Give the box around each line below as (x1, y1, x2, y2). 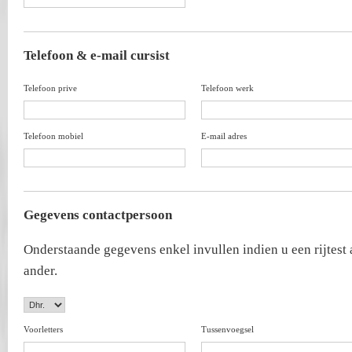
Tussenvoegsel (201, 324, 254, 334)
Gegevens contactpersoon (24, 207, 172, 222)
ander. (24, 263, 57, 278)
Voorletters (24, 324, 63, 334)
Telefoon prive (24, 83, 77, 93)
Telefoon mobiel (24, 131, 83, 141)
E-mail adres (201, 131, 247, 141)
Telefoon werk (201, 83, 254, 93)
